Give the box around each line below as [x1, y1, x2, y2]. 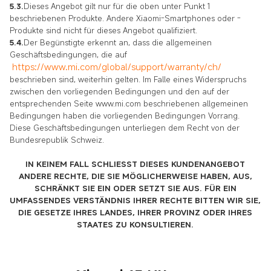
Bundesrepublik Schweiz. [10, 134, 104, 145]
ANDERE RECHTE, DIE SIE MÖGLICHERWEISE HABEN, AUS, [18, 170, 252, 181]
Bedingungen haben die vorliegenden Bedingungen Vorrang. [10, 109, 240, 121]
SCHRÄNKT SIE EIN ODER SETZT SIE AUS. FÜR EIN [34, 182, 237, 194]
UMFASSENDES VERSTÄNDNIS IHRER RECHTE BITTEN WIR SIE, [10, 194, 261, 206]
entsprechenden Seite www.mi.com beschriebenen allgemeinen [10, 97, 248, 109]
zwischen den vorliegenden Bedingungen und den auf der [10, 85, 229, 97]
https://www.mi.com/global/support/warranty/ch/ [12, 60, 221, 73]
